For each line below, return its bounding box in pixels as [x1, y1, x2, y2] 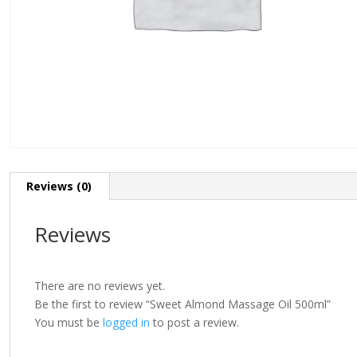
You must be [34, 315, 103, 331]
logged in [103, 315, 150, 331]
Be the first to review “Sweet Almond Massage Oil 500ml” [34, 296, 331, 312]
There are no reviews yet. [34, 278, 165, 294]
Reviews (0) [26, 178, 92, 194]
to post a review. [150, 315, 239, 331]
